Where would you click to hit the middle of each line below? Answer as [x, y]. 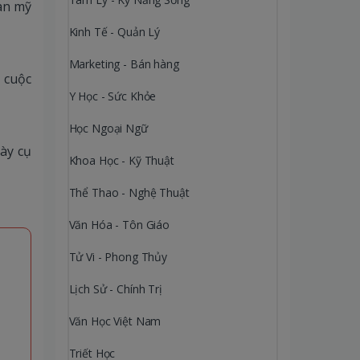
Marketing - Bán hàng [124, 63]
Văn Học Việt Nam [115, 321]
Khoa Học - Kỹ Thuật [121, 160]
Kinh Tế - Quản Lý [115, 31]
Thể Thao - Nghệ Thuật [129, 192]
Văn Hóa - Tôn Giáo [119, 224]
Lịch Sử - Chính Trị [115, 288]
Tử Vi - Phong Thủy [118, 256]
